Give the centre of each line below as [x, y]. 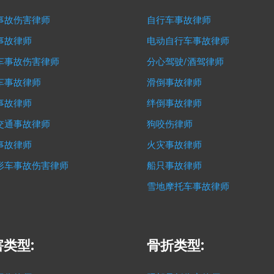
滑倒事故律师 [175, 82]
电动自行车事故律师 [188, 41]
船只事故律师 [175, 165]
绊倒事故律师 [175, 103]
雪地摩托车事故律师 [188, 186]
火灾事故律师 [175, 145]
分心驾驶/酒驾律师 [186, 61]
